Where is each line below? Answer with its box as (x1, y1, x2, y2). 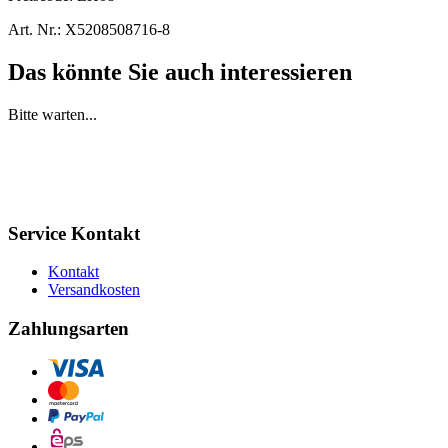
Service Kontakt (8, 222, 140, 244)
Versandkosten (48, 281, 140, 299)
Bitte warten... (8, 105, 97, 123)
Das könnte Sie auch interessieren (8, 58, 352, 85)
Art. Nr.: (8, 20, 61, 38)
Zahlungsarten (8, 317, 129, 339)
